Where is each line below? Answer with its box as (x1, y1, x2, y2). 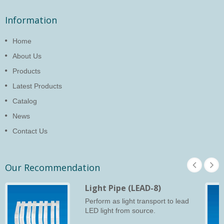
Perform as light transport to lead (85, 197, 189, 205)
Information (5, 14, 57, 26)
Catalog (12, 97, 37, 105)
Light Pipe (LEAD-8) (85, 182, 161, 194)
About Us (12, 52, 41, 60)
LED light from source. (85, 207, 155, 215)
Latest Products (12, 82, 62, 90)
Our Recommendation (5, 161, 100, 174)
